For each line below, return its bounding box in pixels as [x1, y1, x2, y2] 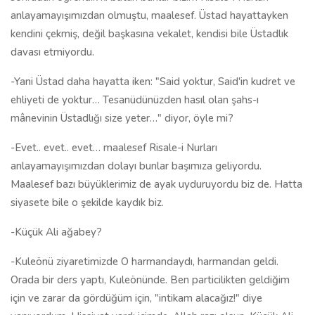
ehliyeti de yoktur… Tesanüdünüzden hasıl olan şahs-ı [11, 93, 259, 107]
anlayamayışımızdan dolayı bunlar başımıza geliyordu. [11, 159, 262, 173]
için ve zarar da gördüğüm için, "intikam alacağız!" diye [11, 291, 262, 305]
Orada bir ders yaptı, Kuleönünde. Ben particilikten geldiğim [11, 273, 290, 287]
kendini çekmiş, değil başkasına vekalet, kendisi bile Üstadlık [11, 27, 288, 41]
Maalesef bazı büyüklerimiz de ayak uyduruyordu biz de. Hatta [11, 177, 302, 191]
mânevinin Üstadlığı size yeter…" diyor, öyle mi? [11, 111, 233, 125]
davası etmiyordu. [11, 45, 94, 59]
